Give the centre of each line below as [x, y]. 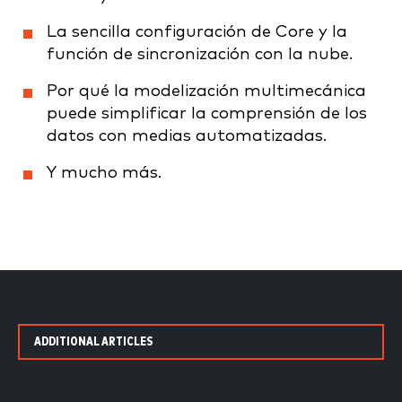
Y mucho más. [104, 173]
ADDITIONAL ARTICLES [94, 342]
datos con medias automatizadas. [187, 136]
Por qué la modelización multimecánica [206, 92]
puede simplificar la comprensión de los [207, 114]
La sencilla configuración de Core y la [197, 32]
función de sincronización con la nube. [200, 55]
